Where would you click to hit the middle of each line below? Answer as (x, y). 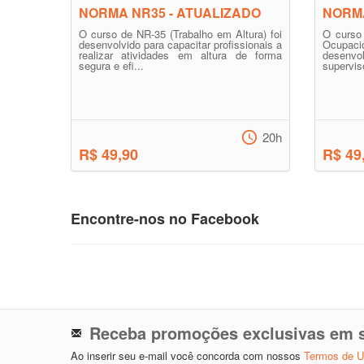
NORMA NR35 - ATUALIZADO (170, 13)
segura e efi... (111, 65)
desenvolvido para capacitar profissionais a (180, 44)
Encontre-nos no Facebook (165, 219)
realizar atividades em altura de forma (180, 55)
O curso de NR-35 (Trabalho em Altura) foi (180, 34)
